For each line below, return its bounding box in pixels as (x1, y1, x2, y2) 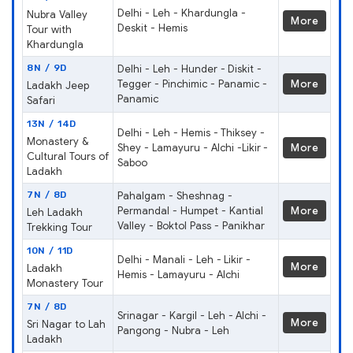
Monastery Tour (27, 276, 103, 290)
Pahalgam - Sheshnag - (117, 188, 232, 203)
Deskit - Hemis (117, 20, 188, 35)
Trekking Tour (27, 220, 92, 234)
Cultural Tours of (27, 149, 109, 163)
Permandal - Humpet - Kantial (117, 203, 263, 217)
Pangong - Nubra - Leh (117, 323, 229, 337)
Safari (27, 93, 55, 107)
